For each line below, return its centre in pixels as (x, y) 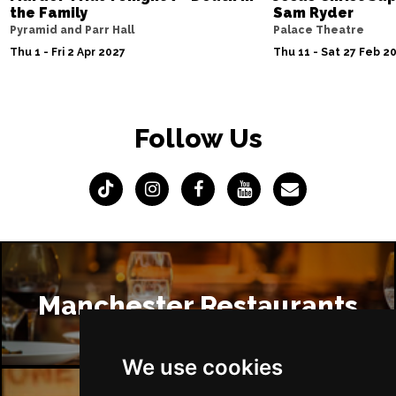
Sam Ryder (314, 12)
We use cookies (202, 367)
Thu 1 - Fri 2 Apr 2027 (67, 52)
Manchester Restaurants (198, 305)
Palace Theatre (319, 30)
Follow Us (198, 138)
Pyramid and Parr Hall (72, 30)
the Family (48, 12)
